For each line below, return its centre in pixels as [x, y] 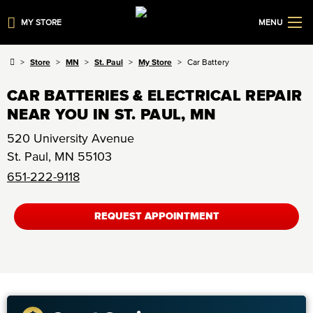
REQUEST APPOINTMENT [156, 217]
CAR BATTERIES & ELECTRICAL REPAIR [155, 95]
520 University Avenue [71, 138]
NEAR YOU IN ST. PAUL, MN [112, 114]
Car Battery [208, 62]
